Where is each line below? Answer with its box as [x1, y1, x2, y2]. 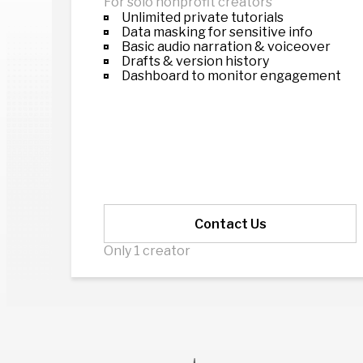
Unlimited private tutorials [122, 10, 284, 25]
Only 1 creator [104, 243, 190, 258]
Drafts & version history [122, 53, 269, 69]
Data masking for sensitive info [122, 24, 313, 40]
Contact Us [194, 216, 267, 232]
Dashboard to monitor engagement [122, 68, 341, 83]
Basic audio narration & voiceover [122, 39, 331, 54]
